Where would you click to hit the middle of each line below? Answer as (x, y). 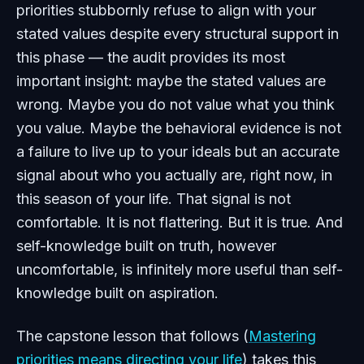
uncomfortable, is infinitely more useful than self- (180, 269)
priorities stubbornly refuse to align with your (166, 10)
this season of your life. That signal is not (154, 199)
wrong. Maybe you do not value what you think (175, 104)
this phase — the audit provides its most (151, 57)
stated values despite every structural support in (178, 34)
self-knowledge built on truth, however (146, 246)
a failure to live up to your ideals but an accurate (178, 152)
